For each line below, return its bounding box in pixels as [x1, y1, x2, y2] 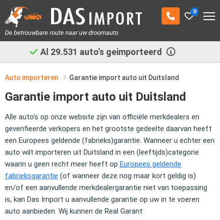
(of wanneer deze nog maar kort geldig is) [58, 171, 196, 180]
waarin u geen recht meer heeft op [5, 159, 120, 168]
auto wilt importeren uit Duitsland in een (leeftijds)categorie [5, 147, 199, 157]
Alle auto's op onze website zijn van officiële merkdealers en [5, 112, 199, 121]
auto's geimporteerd [53, 46, 139, 57]
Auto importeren [5, 73, 58, 82]
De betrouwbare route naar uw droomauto [5, 28, 118, 36]
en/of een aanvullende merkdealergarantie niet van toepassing [5, 183, 207, 192]
